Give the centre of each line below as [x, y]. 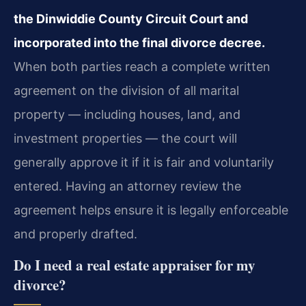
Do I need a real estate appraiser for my [135, 265]
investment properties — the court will [125, 139]
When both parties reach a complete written [142, 67]
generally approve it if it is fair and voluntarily [144, 163]
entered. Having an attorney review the [127, 186]
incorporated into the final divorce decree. [139, 43]
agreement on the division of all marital [126, 91]
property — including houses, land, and [127, 115]
